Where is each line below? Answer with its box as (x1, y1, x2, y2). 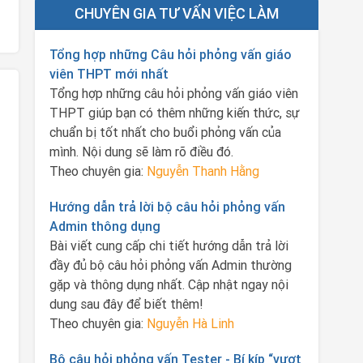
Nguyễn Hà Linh (146, 315, 234, 331)
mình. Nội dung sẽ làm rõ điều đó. (49, 143, 233, 160)
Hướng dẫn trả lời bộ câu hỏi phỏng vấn (49, 199, 285, 215)
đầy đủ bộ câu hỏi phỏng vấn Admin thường (49, 257, 292, 273)
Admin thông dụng (49, 218, 160, 234)
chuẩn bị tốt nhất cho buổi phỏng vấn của (49, 124, 281, 140)
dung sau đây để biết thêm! (49, 296, 203, 312)
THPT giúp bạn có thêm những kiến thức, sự (49, 105, 300, 121)
